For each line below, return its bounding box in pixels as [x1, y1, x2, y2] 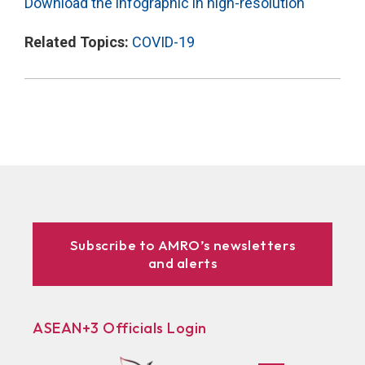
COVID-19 [132, 33, 195, 51]
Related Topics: [24, 33, 132, 51]
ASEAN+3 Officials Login [33, 318, 207, 337]
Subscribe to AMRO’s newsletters [69, 235, 296, 253]
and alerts [147, 253, 218, 271]
